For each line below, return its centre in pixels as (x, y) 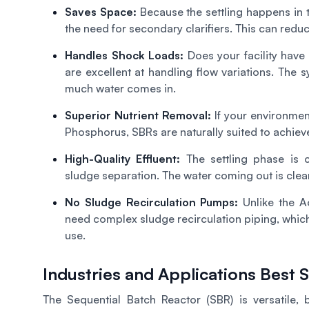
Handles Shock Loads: (126, 55)
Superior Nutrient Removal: (138, 115)
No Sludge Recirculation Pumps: (152, 202)
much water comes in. (120, 88)
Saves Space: (101, 11)
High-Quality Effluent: (123, 158)
